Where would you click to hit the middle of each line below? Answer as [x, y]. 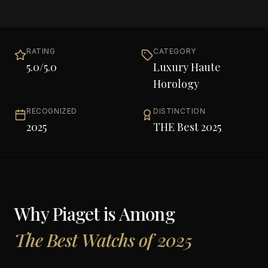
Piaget [76, 214]
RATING [41, 51]
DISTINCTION [179, 111]
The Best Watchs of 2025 [103, 240]
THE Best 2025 [187, 127]
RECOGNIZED [52, 111]
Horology [176, 84]
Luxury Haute [187, 67]
